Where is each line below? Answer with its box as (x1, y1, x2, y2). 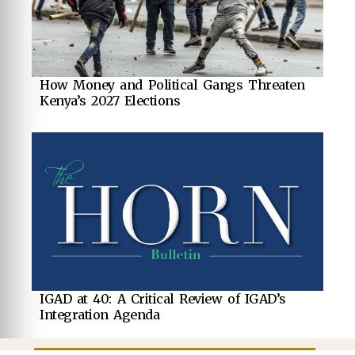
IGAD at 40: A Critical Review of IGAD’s (40, 291, 286, 307)
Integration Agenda (40, 307, 160, 323)
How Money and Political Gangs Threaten (40, 77, 304, 93)
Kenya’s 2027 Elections (40, 93, 181, 109)
